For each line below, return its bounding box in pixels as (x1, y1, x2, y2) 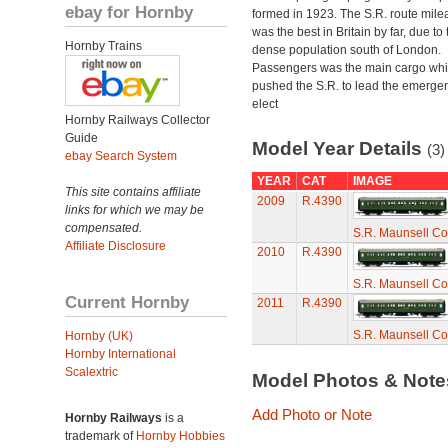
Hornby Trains (65, 39, 142, 53)
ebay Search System (65, 149, 177, 163)
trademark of (65, 429, 136, 443)
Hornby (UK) (65, 329, 133, 343)
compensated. (65, 221, 142, 235)
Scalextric (65, 365, 118, 379)
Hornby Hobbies (136, 429, 225, 443)
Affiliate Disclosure (65, 239, 166, 253)
